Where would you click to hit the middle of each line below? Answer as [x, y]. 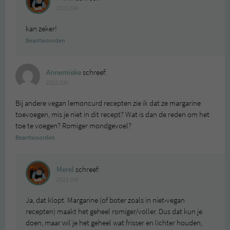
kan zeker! [41, 28]
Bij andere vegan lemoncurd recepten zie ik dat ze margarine [108, 103]
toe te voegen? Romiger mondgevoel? [73, 126]
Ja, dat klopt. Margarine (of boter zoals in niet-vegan [105, 200]
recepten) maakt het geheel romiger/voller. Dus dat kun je [114, 211]
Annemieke [64, 72]
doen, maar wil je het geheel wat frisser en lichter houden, [114, 223]
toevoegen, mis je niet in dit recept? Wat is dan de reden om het [112, 114]
